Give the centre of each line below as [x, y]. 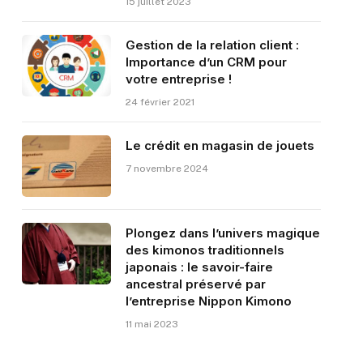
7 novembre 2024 [167, 168]
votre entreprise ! [178, 79]
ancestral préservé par [195, 284]
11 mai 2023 [152, 324]
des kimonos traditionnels [205, 250]
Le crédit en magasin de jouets [220, 145]
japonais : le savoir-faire [199, 267]
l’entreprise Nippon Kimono [208, 301]
